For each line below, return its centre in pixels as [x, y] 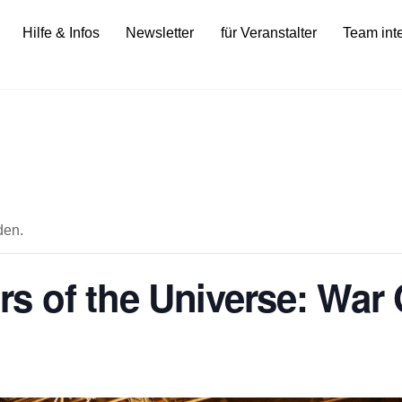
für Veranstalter [268, 33]
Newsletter [160, 33]
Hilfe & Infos [61, 33]
